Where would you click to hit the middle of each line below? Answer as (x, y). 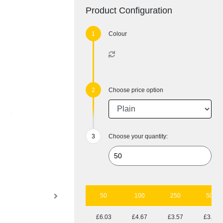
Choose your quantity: (138, 137)
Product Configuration (129, 11)
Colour (118, 34)
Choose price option (136, 90)
